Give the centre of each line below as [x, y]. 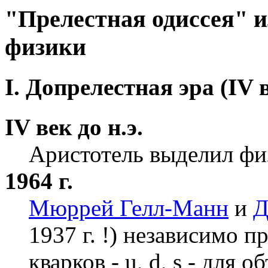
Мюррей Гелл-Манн [129, 208]
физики [45, 47]
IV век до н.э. [74, 127]
